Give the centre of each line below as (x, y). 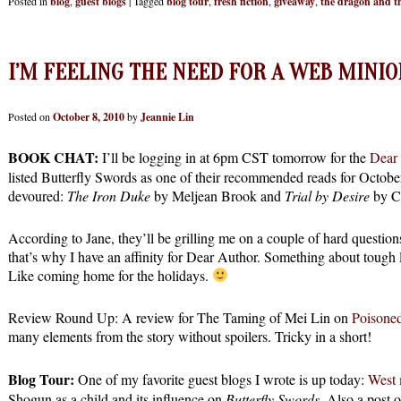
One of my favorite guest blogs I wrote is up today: (221, 379)
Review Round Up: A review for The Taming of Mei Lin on (180, 317)
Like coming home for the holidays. (110, 275)
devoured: (38, 195)
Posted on (30, 116)
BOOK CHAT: (53, 157)
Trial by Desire (325, 195)
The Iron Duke (109, 195)
